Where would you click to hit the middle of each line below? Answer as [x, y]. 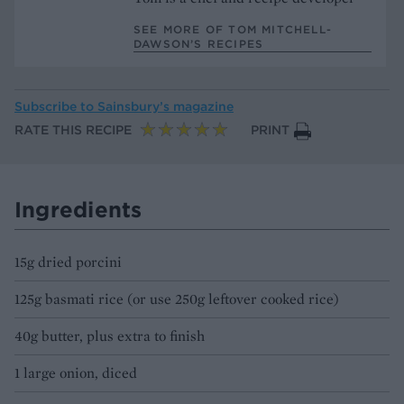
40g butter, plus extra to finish [110, 336]
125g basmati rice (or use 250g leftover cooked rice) [177, 299]
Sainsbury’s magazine [165, 107]
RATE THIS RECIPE [73, 130]
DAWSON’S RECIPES [199, 43]
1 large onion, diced [76, 373]
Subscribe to [56, 107]
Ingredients [78, 210]
